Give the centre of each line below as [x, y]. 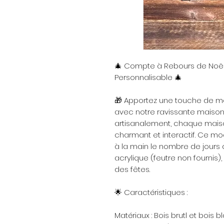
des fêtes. [132, 169]
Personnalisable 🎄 [148, 77]
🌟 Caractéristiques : [151, 192]
